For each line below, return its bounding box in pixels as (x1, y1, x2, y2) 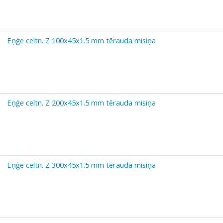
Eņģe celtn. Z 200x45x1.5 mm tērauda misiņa (7, 97, 156, 108)
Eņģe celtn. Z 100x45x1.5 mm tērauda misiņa (7, 35, 156, 45)
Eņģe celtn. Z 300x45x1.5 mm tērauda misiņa (7, 159, 156, 170)
